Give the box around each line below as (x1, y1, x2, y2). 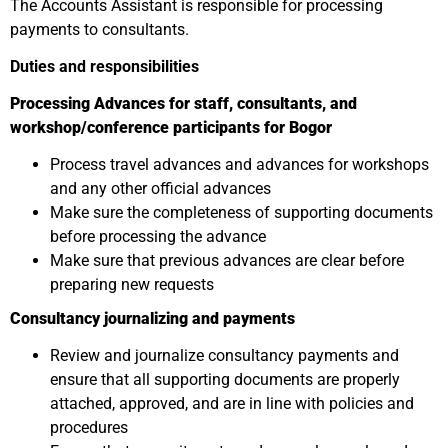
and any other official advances (50, 179, 271, 198)
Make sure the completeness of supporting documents (50, 203, 433, 222)
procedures (50, 418, 128, 437)
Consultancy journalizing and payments (10, 309, 295, 328)
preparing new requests (50, 275, 214, 294)
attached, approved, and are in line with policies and (50, 394, 414, 413)
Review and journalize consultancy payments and (50, 346, 399, 365)
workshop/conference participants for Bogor (10, 118, 340, 137)
